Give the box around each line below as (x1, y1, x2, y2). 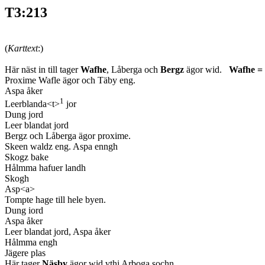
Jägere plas (5, 248, 46, 258)
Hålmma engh (5, 237, 57, 248)
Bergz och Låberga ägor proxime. (5, 131, 131, 141)
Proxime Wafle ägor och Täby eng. (5, 75, 135, 85)
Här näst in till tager (5, 64, 80, 75)
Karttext (8, 43, 38, 53)
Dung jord (5, 109, 43, 120)
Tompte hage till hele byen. (5, 195, 106, 205)
